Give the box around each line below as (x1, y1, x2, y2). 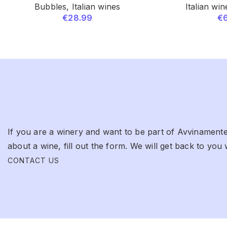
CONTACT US (8, 156, 59, 165)
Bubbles (34, 1, 67, 12)
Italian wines (71, 1, 121, 12)
